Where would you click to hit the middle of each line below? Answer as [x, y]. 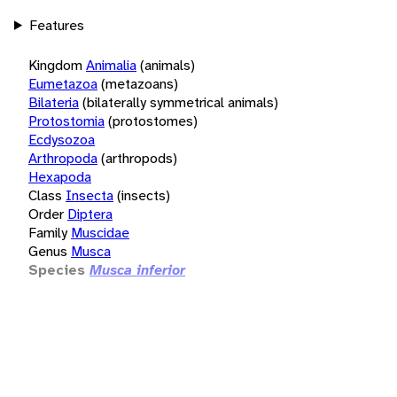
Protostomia [66, 121]
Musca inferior [137, 269]
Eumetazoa [63, 83]
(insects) [144, 195]
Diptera [90, 214]
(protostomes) [153, 121]
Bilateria [54, 102]
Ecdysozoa [62, 139]
